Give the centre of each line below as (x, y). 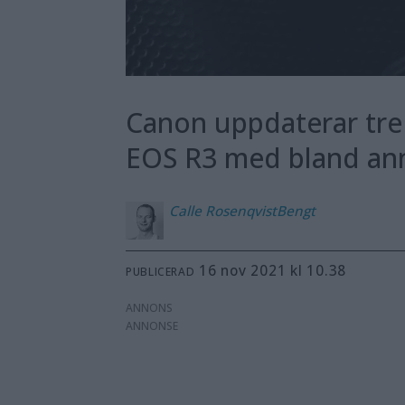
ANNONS (150, 308)
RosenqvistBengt (261, 210)
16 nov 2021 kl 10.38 (277, 271)
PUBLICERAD (160, 272)
